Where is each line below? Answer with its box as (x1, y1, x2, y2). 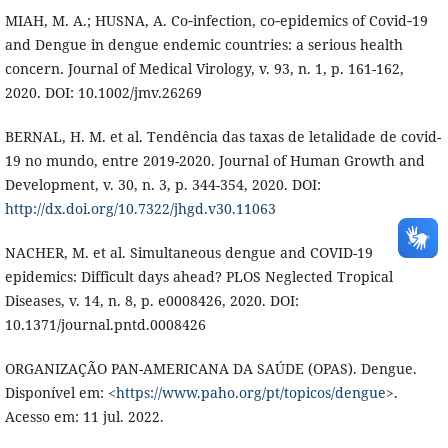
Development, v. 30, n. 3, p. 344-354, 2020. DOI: (4, 175, 321, 195)
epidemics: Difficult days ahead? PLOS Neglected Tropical (4, 267, 393, 287)
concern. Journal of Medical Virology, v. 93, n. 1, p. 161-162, (4, 59, 404, 79)
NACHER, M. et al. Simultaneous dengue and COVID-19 (4, 243, 373, 263)
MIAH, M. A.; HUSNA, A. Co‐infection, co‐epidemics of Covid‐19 (4, 11, 428, 31)
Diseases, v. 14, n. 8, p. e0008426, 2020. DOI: (4, 291, 299, 311)
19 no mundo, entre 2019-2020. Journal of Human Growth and (4, 151, 425, 171)
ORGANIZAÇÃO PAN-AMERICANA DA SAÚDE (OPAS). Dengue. (4, 359, 417, 379)
